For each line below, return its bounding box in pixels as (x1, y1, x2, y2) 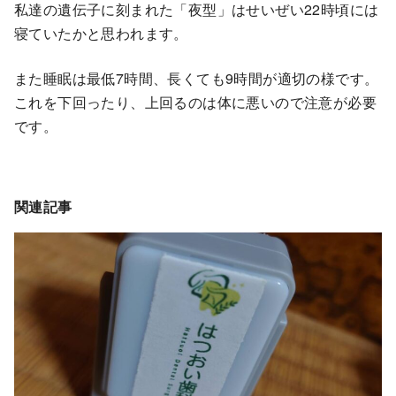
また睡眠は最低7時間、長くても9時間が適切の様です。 (14, 67, 379, 88)
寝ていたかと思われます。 (14, 22, 188, 43)
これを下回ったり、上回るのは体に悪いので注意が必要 (14, 91, 377, 112)
